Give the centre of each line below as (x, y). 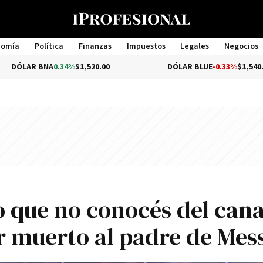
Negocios (242, 46)
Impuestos (146, 46)
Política (49, 46)
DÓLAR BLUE (146, 67)
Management (131, 57)
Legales (195, 46)
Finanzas (95, 46)
